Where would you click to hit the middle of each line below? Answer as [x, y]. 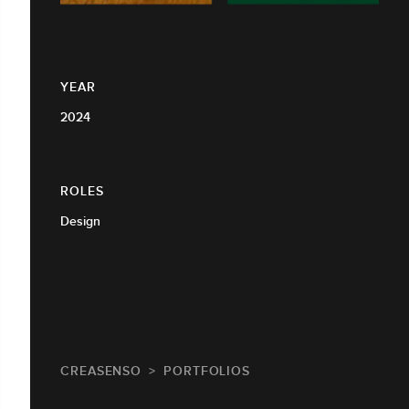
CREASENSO [101, 371]
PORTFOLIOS [207, 371]
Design [80, 220]
